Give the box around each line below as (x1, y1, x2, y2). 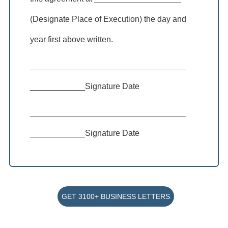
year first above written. (30, 35, 113, 44)
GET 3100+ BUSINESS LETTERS (58, 192, 175, 201)
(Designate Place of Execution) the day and (30, 14, 187, 23)
